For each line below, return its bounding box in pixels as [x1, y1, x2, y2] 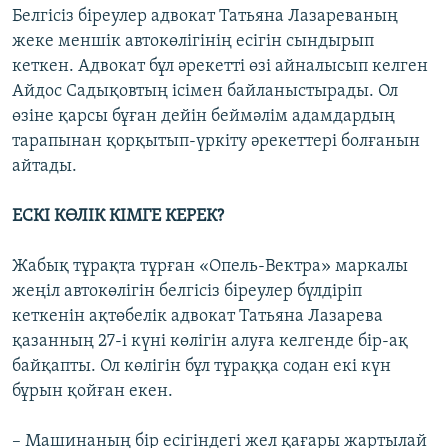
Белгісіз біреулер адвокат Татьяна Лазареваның [12, 7, 398, 27]
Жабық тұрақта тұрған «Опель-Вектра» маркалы [12, 257, 408, 277]
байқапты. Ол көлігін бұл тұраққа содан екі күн [12, 357, 391, 377]
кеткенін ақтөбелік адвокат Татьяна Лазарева [12, 307, 383, 327]
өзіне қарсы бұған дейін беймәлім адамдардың [12, 107, 395, 127]
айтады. [12, 157, 77, 177]
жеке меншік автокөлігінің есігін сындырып [12, 32, 374, 52]
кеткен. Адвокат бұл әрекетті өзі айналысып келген [12, 57, 428, 77]
